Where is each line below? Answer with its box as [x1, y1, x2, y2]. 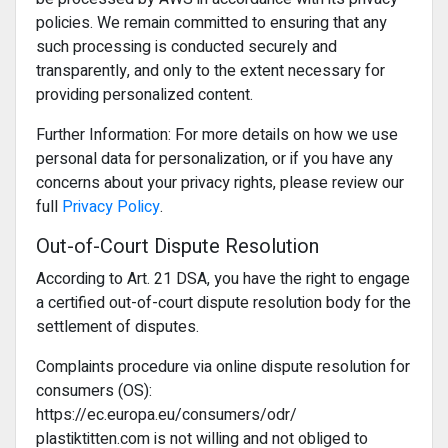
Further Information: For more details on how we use [36, 123, 398, 147]
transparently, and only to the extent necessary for [36, 59, 385, 83]
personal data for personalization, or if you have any [36, 147, 393, 171]
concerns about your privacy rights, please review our [36, 171, 404, 195]
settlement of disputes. [36, 315, 199, 339]
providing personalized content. [36, 83, 253, 107]
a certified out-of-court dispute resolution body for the [36, 291, 411, 315]
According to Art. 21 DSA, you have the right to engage [36, 267, 410, 291]
